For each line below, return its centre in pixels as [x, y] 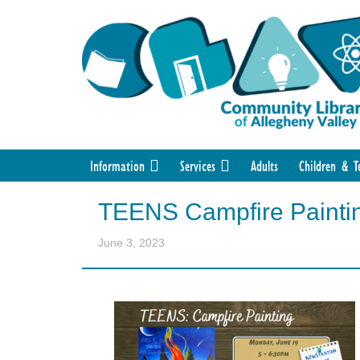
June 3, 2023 [131, 243]
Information [117, 166]
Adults [264, 166]
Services [198, 166]
